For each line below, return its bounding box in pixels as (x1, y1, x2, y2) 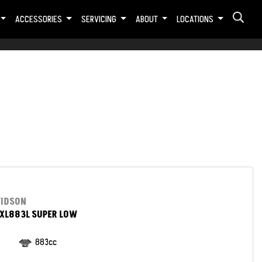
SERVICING (81, 12, 118, 26)
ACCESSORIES (15, 12, 64, 26)
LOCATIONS (177, 12, 216, 26)
